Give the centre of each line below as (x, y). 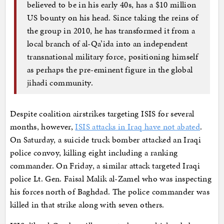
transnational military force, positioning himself (113, 56)
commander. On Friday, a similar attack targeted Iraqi (105, 166)
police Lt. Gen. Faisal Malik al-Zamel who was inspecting (111, 179)
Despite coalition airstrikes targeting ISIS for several (102, 114)
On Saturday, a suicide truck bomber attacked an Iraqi (105, 140)
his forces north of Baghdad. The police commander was (110, 192)
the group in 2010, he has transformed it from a (111, 30)
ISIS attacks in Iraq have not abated (138, 127)
